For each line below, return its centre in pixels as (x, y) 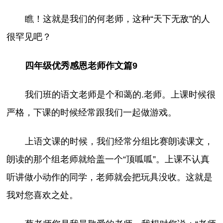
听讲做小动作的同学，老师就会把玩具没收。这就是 (110, 177)
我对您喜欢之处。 (43, 195)
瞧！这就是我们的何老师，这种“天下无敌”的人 (117, 19)
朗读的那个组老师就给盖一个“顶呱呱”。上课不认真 (108, 160)
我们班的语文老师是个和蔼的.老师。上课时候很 (120, 95)
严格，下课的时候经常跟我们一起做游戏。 (92, 113)
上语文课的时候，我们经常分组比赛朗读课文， (119, 142)
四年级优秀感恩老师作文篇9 (81, 66)
